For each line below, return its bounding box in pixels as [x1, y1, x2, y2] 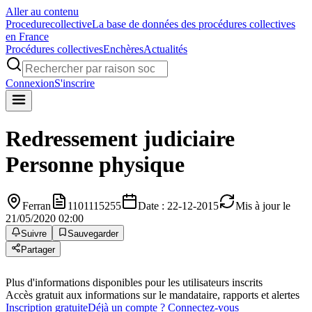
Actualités [143, 43, 187, 55]
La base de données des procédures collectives [92, 18, 295, 30]
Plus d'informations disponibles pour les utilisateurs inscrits [6, 276, 263, 288]
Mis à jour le [235, 199, 290, 212]
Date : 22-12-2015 [138, 199, 219, 212]
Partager [21, 244, 55, 255]
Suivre [21, 228, 47, 239]
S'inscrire [54, 77, 95, 89]
